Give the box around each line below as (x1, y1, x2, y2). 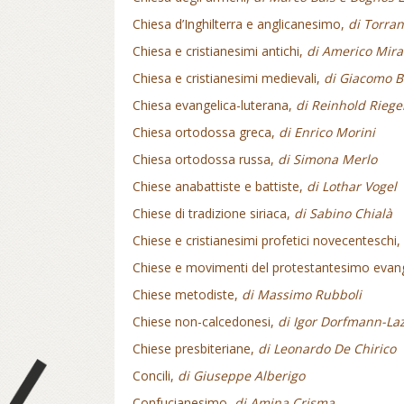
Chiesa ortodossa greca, (133, 124, 279, 141)
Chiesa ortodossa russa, (133, 151, 278, 168)
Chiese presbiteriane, (133, 340, 258, 357)
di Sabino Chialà (294, 205, 392, 222)
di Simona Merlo (278, 151, 377, 168)
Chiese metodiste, (133, 286, 242, 303)
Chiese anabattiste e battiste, (133, 178, 307, 195)
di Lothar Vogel (307, 178, 397, 195)
